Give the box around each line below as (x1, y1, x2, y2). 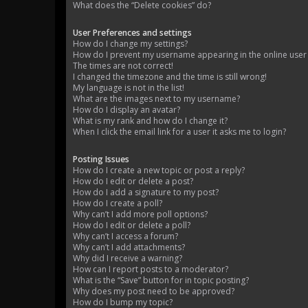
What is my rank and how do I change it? (73, 115, 228, 127)
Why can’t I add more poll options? (73, 208, 208, 221)
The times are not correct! (73, 60, 173, 72)
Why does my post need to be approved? (73, 285, 234, 298)
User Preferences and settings (73, 27, 192, 39)
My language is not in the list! (73, 82, 184, 94)
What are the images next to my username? (73, 93, 240, 105)
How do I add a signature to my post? (73, 186, 219, 199)
